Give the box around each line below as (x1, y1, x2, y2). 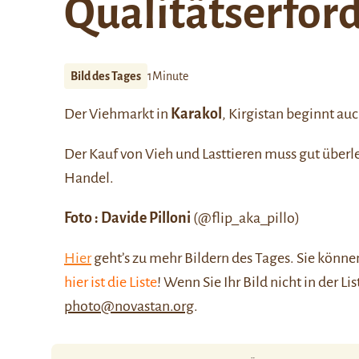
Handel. (64, 170, 114, 186)
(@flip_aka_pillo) (193, 210, 300, 226)
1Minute (147, 70, 188, 83)
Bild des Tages (71, 70, 141, 83)
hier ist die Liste (64, 274, 157, 290)
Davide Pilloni (101, 210, 193, 226)
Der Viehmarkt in (64, 106, 171, 122)
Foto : (64, 210, 99, 226)
